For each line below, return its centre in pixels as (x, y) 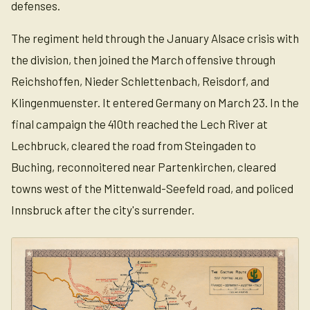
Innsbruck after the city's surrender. (103, 210)
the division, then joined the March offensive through (143, 60)
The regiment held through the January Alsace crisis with (155, 38)
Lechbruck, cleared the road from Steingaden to (134, 145)
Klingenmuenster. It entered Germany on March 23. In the (155, 102)
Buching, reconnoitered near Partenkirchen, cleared (144, 167)
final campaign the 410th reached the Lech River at (139, 124)
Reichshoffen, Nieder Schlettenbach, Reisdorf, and (140, 81)
